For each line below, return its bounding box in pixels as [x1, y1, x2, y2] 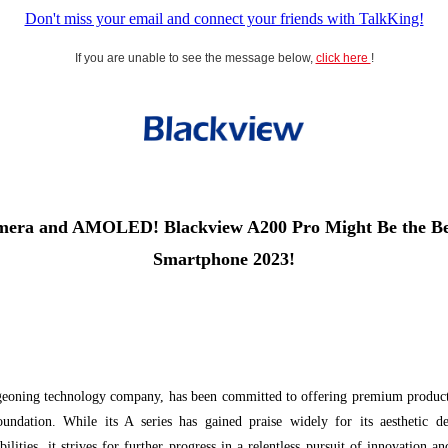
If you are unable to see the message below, [74, 51, 316, 65]
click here [315, 51, 371, 65]
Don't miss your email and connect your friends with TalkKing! [24, 10, 424, 27]
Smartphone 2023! [153, 249, 295, 269]
